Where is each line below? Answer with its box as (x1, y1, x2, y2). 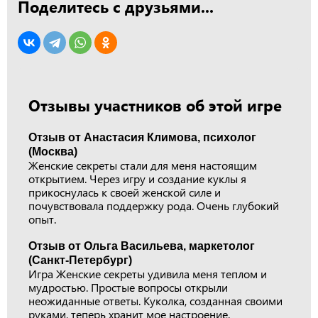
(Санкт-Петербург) (28, 254, 132, 266)
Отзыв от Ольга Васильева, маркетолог (28, 240, 255, 252)
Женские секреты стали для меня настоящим (28, 158, 257, 172)
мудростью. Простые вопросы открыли (28, 280, 228, 295)
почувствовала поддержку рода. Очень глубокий (28, 198, 279, 213)
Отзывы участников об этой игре (28, 94, 282, 116)
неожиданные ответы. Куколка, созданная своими (28, 293, 283, 308)
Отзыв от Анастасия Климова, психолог (28, 131, 256, 143)
